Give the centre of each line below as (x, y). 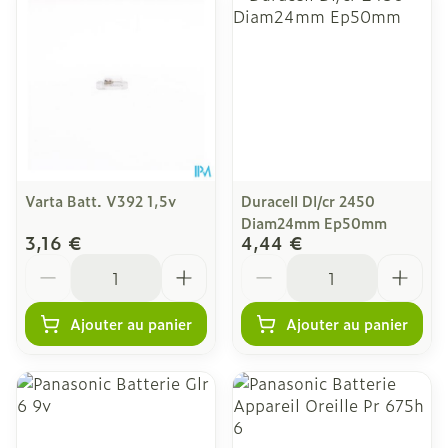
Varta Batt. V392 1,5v (100, 200)
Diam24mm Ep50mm (314, 222)
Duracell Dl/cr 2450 (308, 200)
